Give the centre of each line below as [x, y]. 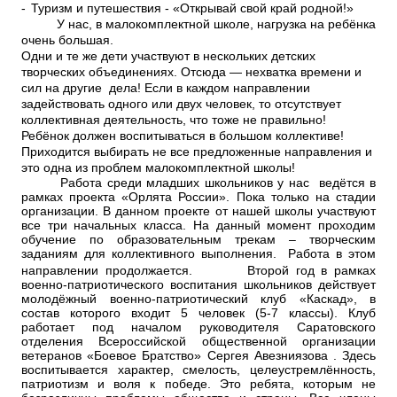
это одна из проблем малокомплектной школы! [158, 168]
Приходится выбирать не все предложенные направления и [197, 152]
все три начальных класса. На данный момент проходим [198, 226]
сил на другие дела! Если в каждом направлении [166, 88]
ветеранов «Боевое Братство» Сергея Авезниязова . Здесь [198, 356]
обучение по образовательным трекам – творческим [198, 240]
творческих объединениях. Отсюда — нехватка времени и [191, 72]
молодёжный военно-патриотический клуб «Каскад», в [198, 299]
